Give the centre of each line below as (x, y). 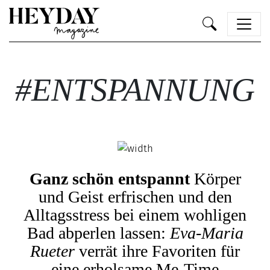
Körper (217, 179)
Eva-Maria (206, 233)
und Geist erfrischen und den (135, 197)
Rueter (55, 251)
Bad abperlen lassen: (98, 233)
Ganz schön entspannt (111, 179)
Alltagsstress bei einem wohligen (135, 215)
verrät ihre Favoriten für (159, 251)
